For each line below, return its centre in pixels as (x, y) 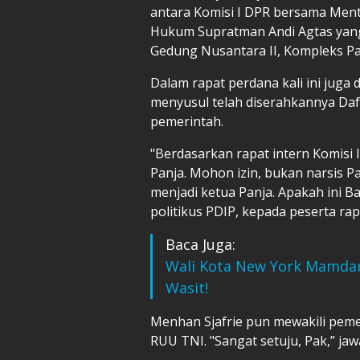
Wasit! (187, 287)
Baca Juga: (200, 244)
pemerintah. (187, 121)
